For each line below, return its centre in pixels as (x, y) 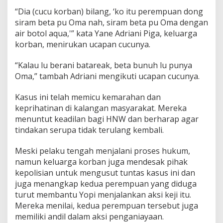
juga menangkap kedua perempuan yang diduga (106, 184)
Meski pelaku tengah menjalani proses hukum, (103, 151)
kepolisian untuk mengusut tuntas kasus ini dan (105, 173)
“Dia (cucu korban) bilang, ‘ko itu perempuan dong (109, 12)
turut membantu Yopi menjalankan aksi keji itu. (103, 195)
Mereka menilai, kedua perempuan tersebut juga (107, 206)
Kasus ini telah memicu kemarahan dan (88, 97)
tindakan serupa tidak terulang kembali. (89, 130)
